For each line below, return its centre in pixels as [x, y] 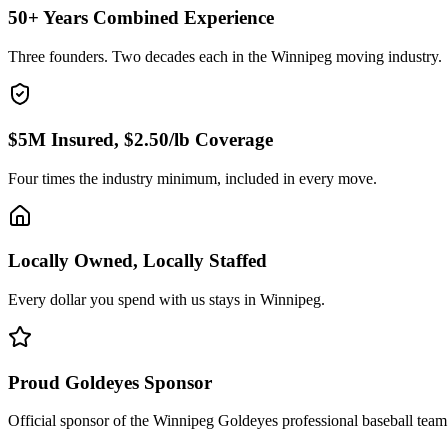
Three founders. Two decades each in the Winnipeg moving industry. [225, 57]
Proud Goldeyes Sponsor [110, 382]
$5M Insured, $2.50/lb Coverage [140, 139]
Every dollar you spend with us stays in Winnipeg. [166, 299]
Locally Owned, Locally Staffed [137, 261]
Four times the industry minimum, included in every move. [192, 178]
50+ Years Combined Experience [141, 18]
